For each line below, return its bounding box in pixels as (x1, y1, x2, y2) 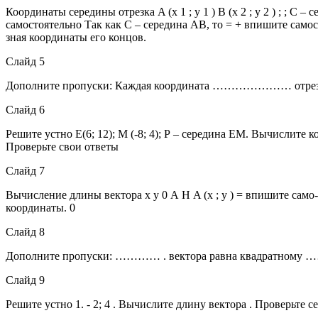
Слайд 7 (6, 164, 45, 177)
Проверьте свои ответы (6, 140, 119, 153)
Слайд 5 (6, 55, 45, 67)
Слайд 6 (6, 103, 45, 116)
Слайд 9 (6, 273, 45, 286)
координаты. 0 (6, 201, 75, 214)
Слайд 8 (6, 225, 45, 238)
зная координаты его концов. (6, 31, 146, 43)
